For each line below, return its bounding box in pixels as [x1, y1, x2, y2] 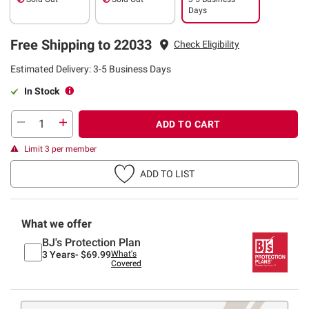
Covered [111, 258, 141, 268]
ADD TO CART [156, 118, 221, 130]
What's [111, 248, 137, 259]
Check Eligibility [174, 39, 239, 50]
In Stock [24, 85, 59, 97]
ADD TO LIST [140, 168, 195, 179]
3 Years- [42, 248, 79, 260]
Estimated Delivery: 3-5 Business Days [10, 63, 171, 74]
